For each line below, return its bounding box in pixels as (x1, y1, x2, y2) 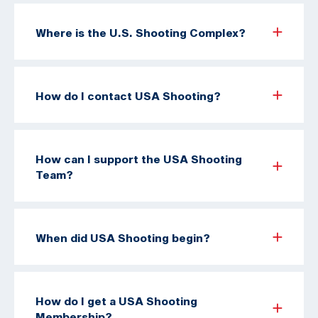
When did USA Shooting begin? (35, 231, 210, 244)
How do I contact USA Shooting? (35, 89, 221, 102)
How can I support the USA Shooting (35, 152, 242, 165)
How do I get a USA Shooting (35, 294, 197, 307)
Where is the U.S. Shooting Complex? (35, 26, 246, 39)
